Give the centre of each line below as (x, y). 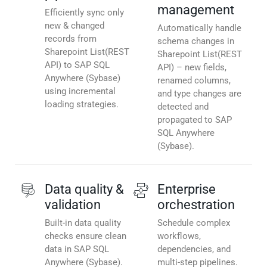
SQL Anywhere (186, 133)
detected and (183, 107)
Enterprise (187, 190)
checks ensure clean (86, 236)
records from (71, 39)
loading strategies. (82, 105)
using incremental (80, 91)
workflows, (179, 236)
